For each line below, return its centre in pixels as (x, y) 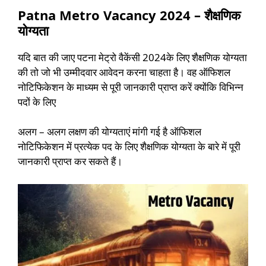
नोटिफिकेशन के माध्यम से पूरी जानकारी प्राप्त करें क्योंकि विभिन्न (131, 87)
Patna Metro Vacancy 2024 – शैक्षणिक (129, 15)
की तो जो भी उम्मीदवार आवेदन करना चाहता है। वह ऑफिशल (124, 72)
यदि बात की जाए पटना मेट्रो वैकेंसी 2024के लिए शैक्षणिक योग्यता (132, 57)
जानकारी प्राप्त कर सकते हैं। (70, 161)
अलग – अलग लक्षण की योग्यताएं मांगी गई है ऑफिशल (110, 132)
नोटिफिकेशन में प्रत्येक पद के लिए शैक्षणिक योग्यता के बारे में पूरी (129, 147)
